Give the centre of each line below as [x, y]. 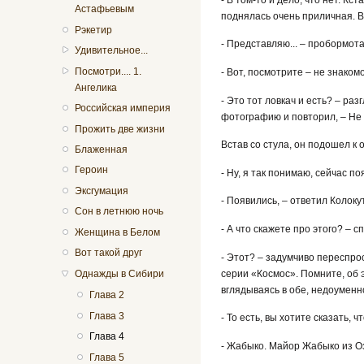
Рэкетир [93, 30]
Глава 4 [106, 337]
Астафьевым [104, 9]
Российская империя [122, 108]
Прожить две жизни [119, 129]
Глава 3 [106, 316]
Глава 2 [106, 295]
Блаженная [101, 149]
